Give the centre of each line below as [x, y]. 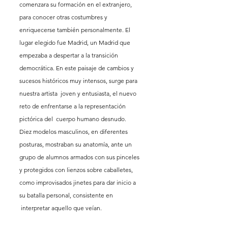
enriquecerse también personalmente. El [76, 30]
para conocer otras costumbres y [64, 17]
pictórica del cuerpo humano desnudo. [75, 119]
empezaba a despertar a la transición [69, 55]
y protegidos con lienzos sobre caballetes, [77, 170]
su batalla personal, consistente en [67, 195]
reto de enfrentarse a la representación [73, 106]
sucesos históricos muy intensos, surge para [79, 81]
